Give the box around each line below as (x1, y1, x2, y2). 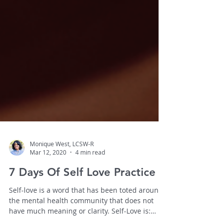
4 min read (75, 175, 105, 183)
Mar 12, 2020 (30, 175, 66, 183)
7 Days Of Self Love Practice (9, 193, 156, 206)
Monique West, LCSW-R (30, 166, 94, 175)
